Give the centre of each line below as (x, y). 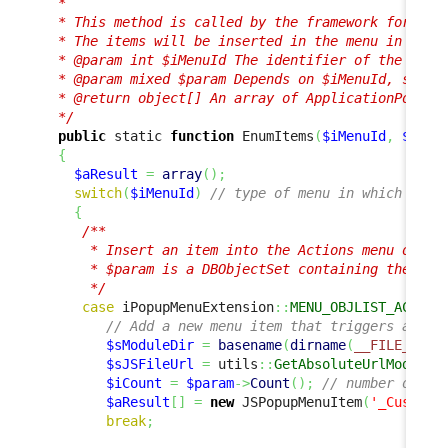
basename (250, 344)
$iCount (134, 382)
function (202, 135)
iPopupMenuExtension (194, 306)
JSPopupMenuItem (298, 401)
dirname (318, 344)
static (138, 135)
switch (98, 192)
